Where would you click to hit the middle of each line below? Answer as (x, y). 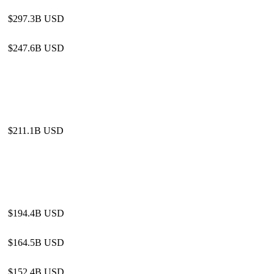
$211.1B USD (36, 131)
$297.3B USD (36, 19)
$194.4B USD (36, 213)
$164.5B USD (36, 243)
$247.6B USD (36, 48)
